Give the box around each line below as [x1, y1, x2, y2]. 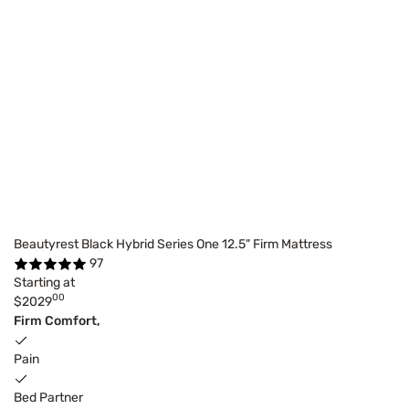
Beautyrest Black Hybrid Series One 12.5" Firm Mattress [14, 236, 332, 252]
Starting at [14, 274, 75, 290]
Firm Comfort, [14, 312, 100, 329]
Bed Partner [14, 389, 83, 405]
